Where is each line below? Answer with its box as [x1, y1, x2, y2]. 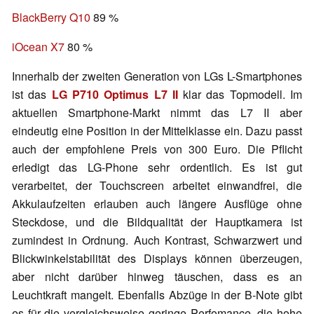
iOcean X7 [12, 39, 64, 55]
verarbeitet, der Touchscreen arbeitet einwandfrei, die [12, 177, 302, 194]
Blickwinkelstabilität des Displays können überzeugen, [12, 250, 302, 267]
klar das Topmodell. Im [177, 86, 303, 103]
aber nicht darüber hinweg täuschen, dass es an [12, 268, 302, 285]
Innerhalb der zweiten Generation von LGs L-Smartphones [12, 68, 302, 85]
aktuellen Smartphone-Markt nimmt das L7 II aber [12, 104, 302, 121]
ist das [12, 86, 52, 103]
